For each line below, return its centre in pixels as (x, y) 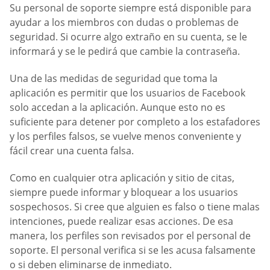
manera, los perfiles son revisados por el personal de (130, 236)
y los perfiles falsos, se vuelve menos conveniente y (125, 137)
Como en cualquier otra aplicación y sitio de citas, (122, 178)
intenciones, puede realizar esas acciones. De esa (121, 221)
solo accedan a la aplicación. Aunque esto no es (118, 108)
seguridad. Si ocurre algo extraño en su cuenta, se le (128, 36)
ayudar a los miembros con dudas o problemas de (124, 22)
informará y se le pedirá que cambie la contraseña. (125, 51)
